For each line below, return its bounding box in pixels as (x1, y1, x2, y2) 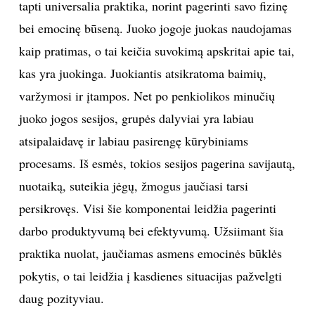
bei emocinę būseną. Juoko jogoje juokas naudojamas (18, 19, 292, 37)
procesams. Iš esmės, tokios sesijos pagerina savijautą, (18, 154, 295, 172)
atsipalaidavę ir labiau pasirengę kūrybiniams (18, 131, 248, 149)
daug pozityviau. (18, 289, 104, 307)
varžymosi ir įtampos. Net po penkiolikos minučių (18, 86, 275, 104)
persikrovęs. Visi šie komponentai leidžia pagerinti (18, 199, 276, 217)
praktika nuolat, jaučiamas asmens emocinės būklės (18, 244, 282, 262)
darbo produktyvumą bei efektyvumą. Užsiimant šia (18, 221, 283, 239)
